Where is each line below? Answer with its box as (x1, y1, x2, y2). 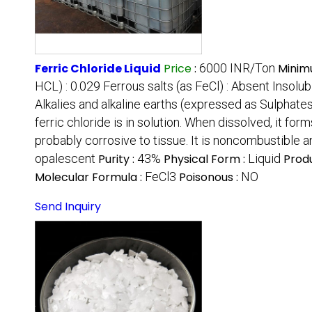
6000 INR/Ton (199, 61, 275, 76)
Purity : (98, 151, 137, 168)
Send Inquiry (35, 198, 101, 215)
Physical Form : (164, 151, 248, 168)
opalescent (35, 151, 95, 166)
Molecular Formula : (35, 169, 145, 186)
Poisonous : (179, 169, 241, 186)
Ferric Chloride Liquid (35, 61, 161, 77)
